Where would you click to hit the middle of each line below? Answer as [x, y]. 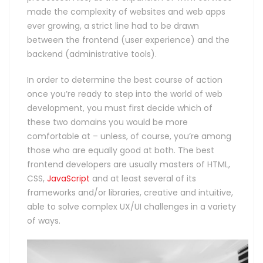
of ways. [44, 221]
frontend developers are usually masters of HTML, [129, 164]
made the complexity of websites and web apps [126, 12]
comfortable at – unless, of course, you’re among [129, 136]
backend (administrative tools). [92, 54]
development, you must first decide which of [120, 108]
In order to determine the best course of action [125, 80]
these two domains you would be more [107, 122]
